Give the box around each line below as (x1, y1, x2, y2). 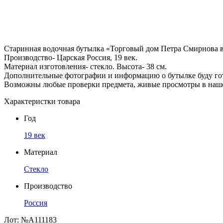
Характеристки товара (4, 97, 80, 106)
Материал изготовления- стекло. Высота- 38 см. (4, 62, 167, 71)
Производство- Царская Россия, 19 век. (4, 53, 137, 62)
